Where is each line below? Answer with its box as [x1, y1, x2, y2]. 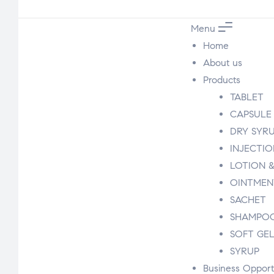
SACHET [230, 194, 267, 206]
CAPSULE [230, 108, 272, 120]
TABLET [230, 91, 264, 103]
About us [203, 57, 243, 68]
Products [203, 74, 241, 86]
